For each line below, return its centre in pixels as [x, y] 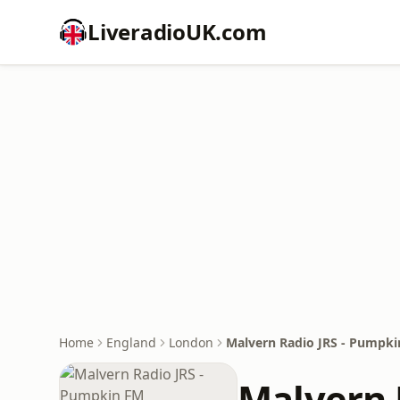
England [131, 342]
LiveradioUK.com [177, 32]
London [191, 342]
